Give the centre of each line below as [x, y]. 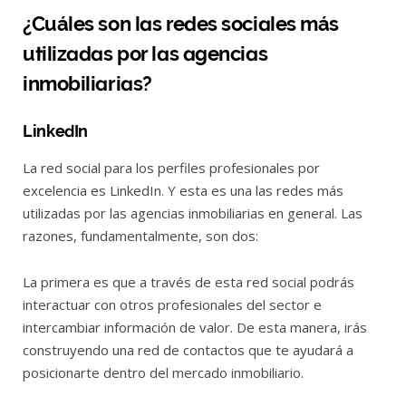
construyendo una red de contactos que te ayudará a [188, 350]
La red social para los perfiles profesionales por [171, 168]
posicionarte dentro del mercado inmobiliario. [163, 373]
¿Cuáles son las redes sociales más [181, 23]
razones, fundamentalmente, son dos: [140, 236]
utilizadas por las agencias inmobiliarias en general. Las [193, 213]
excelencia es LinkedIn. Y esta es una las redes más [183, 191]
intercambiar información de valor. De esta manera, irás [195, 328]
